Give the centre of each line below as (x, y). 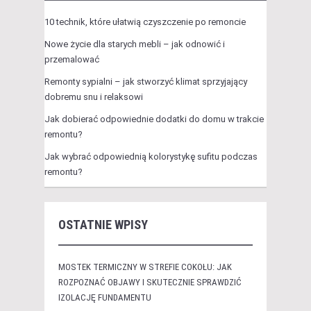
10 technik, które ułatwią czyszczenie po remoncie (145, 22)
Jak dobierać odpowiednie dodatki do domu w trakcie (154, 119)
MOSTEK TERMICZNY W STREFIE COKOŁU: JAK (145, 267)
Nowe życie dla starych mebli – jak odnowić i (135, 44)
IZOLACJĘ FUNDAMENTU (105, 298)
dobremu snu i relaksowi (94, 97)
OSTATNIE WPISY (103, 225)
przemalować (72, 60)
